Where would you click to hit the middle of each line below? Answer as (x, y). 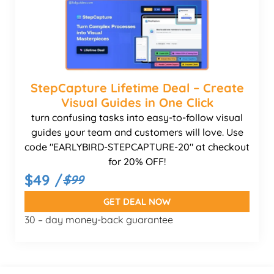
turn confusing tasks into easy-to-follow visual (137, 117)
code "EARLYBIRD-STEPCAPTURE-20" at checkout (137, 146)
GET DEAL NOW (137, 201)
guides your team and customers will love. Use (137, 132)
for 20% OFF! (137, 161)
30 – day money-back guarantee (99, 219)
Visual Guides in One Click (137, 102)
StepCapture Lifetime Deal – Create (137, 87)
